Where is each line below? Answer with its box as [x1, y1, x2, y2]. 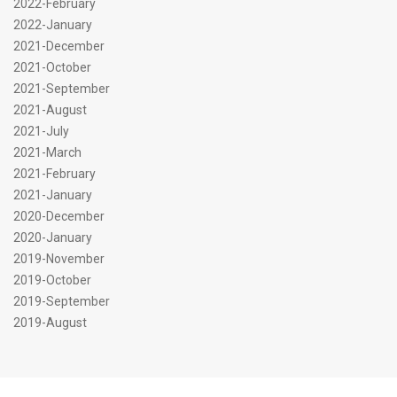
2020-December [13, 209, 105, 223]
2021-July [13, 124, 69, 138]
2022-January [13, 18, 92, 32]
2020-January [13, 230, 92, 245]
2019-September [13, 294, 110, 308]
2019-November [13, 252, 105, 266]
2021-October [13, 60, 91, 74]
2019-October [13, 273, 91, 287]
